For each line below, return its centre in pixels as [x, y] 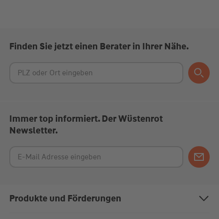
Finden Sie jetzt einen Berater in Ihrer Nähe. [99, 47]
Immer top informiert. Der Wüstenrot [86, 119]
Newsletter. [33, 131]
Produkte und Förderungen [65, 199]
